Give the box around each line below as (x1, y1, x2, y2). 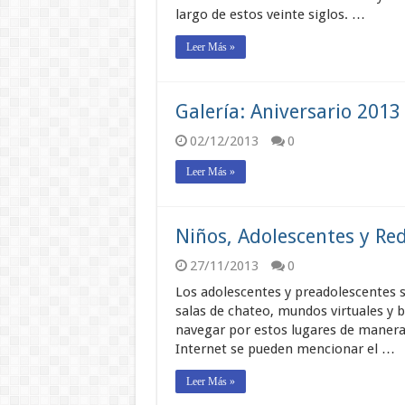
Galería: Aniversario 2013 (174, 100, 400, 124)
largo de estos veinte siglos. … (174, 6, 365, 24)
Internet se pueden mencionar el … (174, 341, 395, 358)
